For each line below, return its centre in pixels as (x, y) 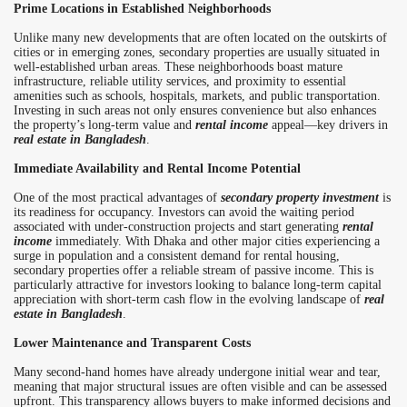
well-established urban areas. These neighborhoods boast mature (178, 66)
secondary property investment (300, 197)
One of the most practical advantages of (117, 197)
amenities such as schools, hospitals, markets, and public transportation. (197, 95)
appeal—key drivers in (328, 124)
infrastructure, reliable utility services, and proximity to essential (180, 81)
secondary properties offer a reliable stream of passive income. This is (194, 270)
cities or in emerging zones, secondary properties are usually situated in (197, 52)
